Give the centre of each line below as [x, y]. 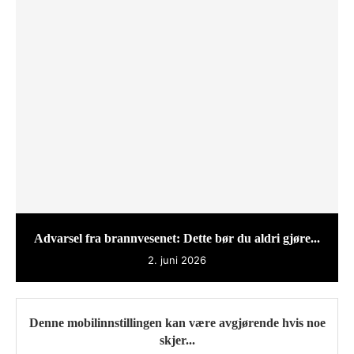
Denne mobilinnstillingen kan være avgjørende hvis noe [177, 323]
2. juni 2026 [177, 260]
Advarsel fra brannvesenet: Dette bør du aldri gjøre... [177, 239]
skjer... [177, 341]
